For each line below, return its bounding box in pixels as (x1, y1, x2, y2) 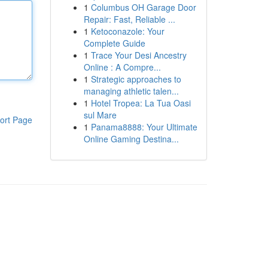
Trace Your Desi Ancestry (90, 49, 187, 61)
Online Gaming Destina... (83, 133, 179, 145)
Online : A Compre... (83, 61, 161, 73)
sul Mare (83, 109, 117, 121)
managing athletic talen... (83, 85, 179, 97)
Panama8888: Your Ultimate (90, 121, 197, 133)
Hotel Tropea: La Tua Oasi (90, 97, 191, 109)
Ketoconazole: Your (90, 25, 165, 37)
